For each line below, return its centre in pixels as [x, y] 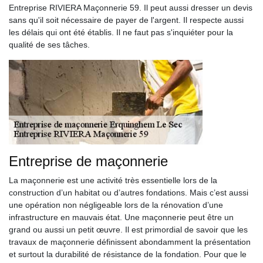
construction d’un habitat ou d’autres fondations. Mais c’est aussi [129, 193]
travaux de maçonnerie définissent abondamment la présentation [130, 242]
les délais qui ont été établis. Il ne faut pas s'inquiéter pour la [121, 32]
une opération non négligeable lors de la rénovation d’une [116, 205]
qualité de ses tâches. [49, 45]
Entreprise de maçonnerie [88, 161]
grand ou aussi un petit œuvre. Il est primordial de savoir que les [128, 230]
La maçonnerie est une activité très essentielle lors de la [113, 180]
